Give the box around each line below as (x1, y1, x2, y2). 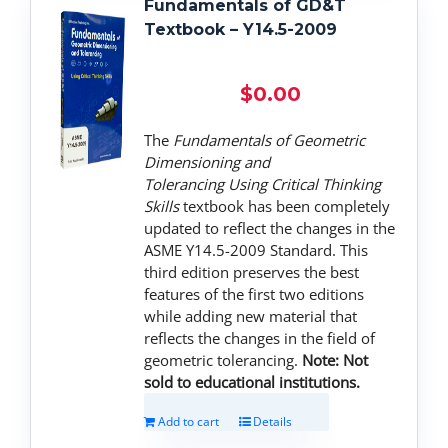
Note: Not (302, 349, 369, 370)
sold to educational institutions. (144, 371, 361, 392)
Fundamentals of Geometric (173, 129, 366, 150)
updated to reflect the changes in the (144, 217, 396, 238)
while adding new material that (144, 305, 358, 326)
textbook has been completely (179, 195, 391, 216)
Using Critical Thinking (228, 173, 382, 194)
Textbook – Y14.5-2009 (144, 19, 338, 39)
